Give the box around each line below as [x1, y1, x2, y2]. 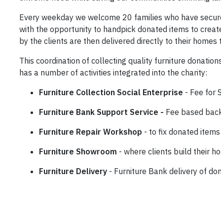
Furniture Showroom [38, 147, 117, 157]
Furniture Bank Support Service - [38, 107, 164, 117]
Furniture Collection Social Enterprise [38, 87, 183, 98]
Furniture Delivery [38, 166, 107, 177]
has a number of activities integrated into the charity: [19, 68, 207, 78]
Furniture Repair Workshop [38, 127, 142, 137]
